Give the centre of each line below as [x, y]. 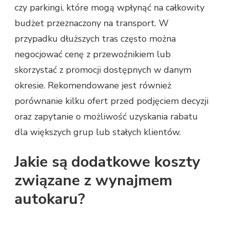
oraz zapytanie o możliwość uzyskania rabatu [106, 117]
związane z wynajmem [93, 181]
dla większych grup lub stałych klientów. [98, 132]
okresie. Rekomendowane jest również [93, 86]
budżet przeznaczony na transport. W [92, 23]
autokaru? [50, 199]
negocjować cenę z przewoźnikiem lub [93, 54]
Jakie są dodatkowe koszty [107, 162]
